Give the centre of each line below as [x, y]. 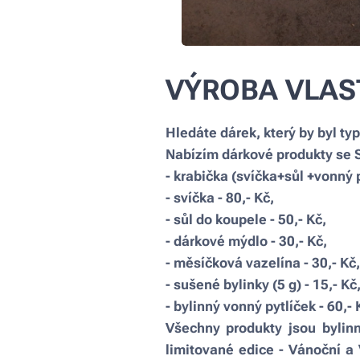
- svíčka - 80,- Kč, [219, 197]
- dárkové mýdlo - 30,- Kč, [246, 241]
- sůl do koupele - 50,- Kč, [245, 219]
